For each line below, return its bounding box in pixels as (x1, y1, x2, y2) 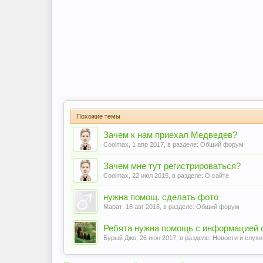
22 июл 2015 (132, 172, 168, 179)
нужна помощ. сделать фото (103, 193, 218, 202)
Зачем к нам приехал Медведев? (103, 130, 237, 140)
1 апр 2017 (132, 141, 164, 148)
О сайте (205, 172, 229, 179)
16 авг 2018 (126, 203, 160, 210)
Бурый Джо (103, 234, 136, 241)
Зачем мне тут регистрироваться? (103, 161, 241, 171)
